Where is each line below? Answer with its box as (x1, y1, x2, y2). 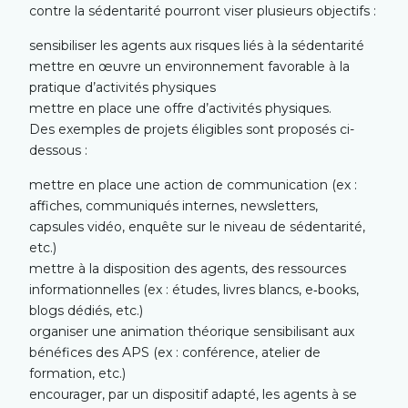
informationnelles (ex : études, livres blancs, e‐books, (29, 280, 360, 298)
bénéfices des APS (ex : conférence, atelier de (29, 343, 321, 361)
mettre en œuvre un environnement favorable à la (29, 57, 351, 75)
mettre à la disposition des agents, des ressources (29, 260, 347, 277)
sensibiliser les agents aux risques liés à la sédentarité (29, 36, 365, 54)
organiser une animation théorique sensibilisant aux (29, 322, 355, 340)
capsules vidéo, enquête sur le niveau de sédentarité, (29, 218, 366, 235)
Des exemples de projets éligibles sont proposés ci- (29, 120, 355, 138)
